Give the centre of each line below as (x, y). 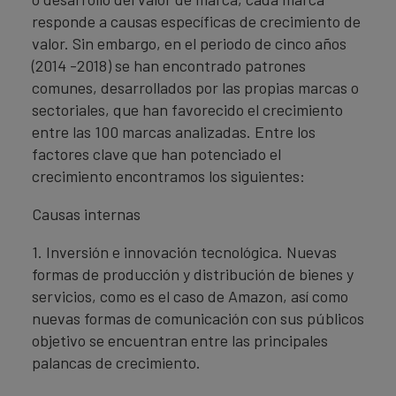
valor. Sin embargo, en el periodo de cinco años (189, 43)
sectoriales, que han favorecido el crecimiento (187, 110)
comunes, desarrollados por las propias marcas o (195, 88)
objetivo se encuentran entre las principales (180, 340)
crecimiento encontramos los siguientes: (168, 176)
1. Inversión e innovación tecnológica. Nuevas (184, 252)
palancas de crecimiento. (116, 362)
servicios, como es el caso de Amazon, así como (190, 296)
